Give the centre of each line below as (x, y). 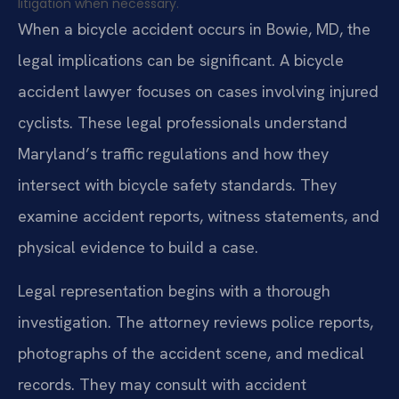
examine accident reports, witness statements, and (199, 216)
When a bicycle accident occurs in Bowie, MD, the (194, 29)
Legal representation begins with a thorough (174, 291)
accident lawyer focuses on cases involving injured (198, 92)
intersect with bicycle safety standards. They (177, 185)
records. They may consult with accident (162, 385)
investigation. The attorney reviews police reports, (195, 322)
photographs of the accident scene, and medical (191, 354)
